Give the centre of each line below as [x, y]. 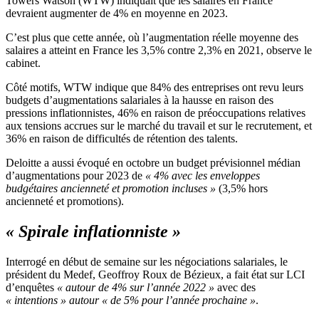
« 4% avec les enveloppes [203, 176]
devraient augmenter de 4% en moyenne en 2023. [117, 14]
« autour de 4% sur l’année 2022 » [136, 288]
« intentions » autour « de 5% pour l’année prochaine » [131, 300]
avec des [235, 288]
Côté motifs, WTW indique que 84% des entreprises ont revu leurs [155, 88]
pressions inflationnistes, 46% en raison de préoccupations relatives [156, 113]
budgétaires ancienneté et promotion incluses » [111, 189]
